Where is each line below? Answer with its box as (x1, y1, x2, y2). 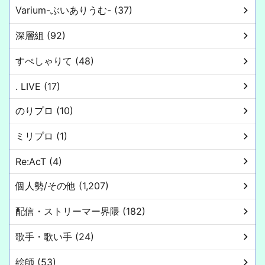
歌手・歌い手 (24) (15, 230, 94, 243)
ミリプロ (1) (15, 130, 67, 142)
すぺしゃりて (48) (15, 54, 94, 67)
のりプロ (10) (15, 104, 73, 117)
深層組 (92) (15, 29, 66, 41)
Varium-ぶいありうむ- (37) (15, 4, 132, 16)
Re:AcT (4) (15, 155, 62, 167)
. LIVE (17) (15, 80, 60, 92)
